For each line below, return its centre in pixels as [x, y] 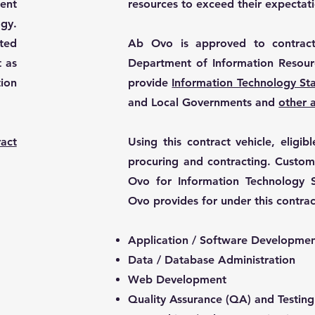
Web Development [178, 279]
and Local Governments [192, 102]
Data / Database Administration [212, 260]
